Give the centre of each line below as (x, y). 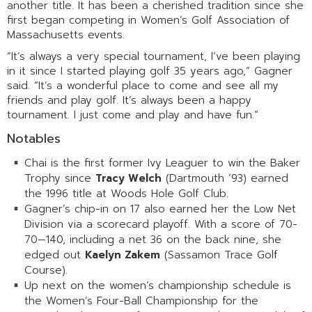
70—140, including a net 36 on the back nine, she (153, 240)
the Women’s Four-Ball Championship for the (141, 301)
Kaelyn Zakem (123, 255)
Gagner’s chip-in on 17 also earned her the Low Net (160, 209)
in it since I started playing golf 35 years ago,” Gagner (150, 71)
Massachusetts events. (66, 35)
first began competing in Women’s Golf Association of (148, 21)
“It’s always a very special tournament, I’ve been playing (154, 57)
